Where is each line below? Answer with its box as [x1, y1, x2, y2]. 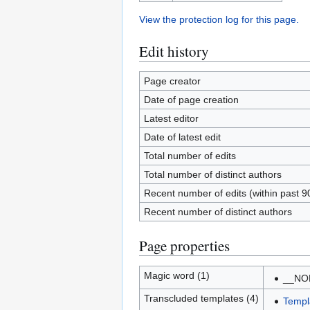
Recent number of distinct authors [143, 206, 292, 217]
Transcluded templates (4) [143, 293, 259, 304]
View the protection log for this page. [139, 14, 299, 25]
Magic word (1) [143, 270, 210, 281]
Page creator [143, 75, 201, 86]
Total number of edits [143, 150, 236, 161]
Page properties [139, 236, 230, 255]
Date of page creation [143, 94, 239, 105]
